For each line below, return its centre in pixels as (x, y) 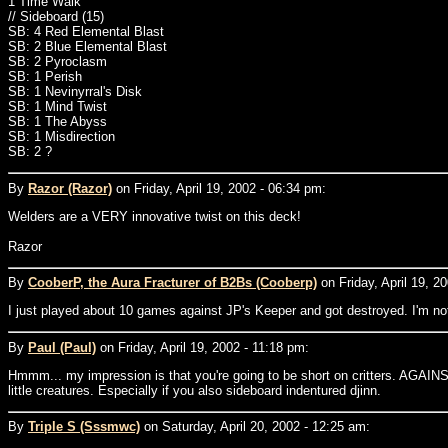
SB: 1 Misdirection (61, 136)
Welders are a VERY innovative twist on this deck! (154, 216)
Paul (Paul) (62, 347)
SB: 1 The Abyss (57, 121)
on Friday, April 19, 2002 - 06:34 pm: (219, 188)
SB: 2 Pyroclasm (57, 61)
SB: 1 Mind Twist (57, 106)
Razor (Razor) (70, 188)
